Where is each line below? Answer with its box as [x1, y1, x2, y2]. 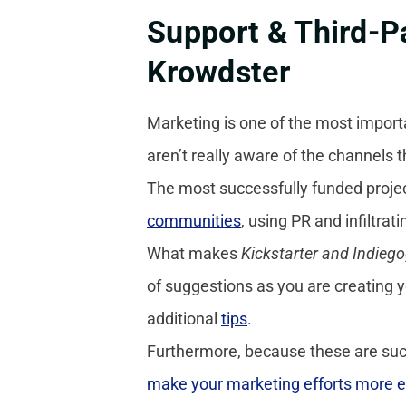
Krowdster [147, 53, 290, 90]
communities [147, 210, 241, 230]
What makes [147, 243, 241, 263]
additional [147, 308, 221, 328]
